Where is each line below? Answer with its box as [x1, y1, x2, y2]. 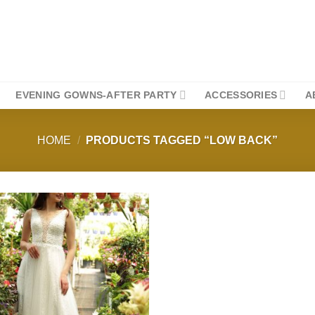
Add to [112, 227, 137, 236]
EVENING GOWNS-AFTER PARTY [15, 89, 177, 101]
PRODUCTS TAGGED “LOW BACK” [83, 134, 278, 146]
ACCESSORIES [205, 89, 278, 101]
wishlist [110, 237, 139, 246]
